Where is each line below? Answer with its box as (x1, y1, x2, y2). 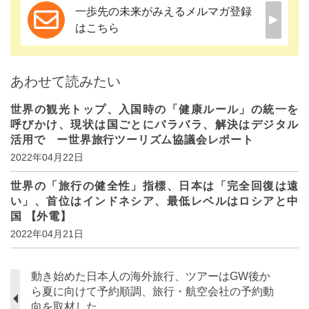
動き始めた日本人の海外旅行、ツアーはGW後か (31, 270, 270, 282)
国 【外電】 (10, 210, 72, 222)
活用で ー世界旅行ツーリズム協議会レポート (10, 133, 254, 146)
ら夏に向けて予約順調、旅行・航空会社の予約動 (31, 285, 274, 297)
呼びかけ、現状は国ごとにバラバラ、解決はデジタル (10, 118, 299, 130)
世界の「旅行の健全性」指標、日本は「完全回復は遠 (10, 179, 299, 192)
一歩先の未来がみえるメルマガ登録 (75, 5, 252, 17)
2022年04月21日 (10, 228, 83, 239)
